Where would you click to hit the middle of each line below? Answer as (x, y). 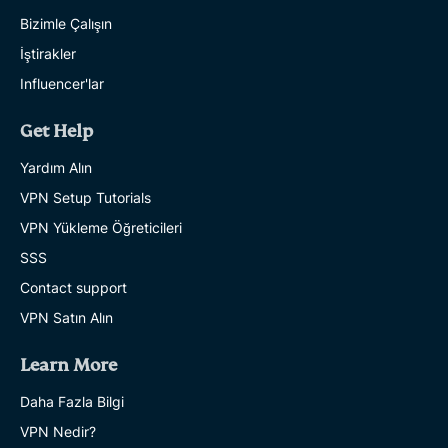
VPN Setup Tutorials (85, 197)
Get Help (56, 131)
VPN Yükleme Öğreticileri (101, 227)
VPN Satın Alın (66, 317)
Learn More (68, 365)
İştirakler (48, 53)
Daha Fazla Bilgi (72, 401)
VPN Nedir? (58, 431)
